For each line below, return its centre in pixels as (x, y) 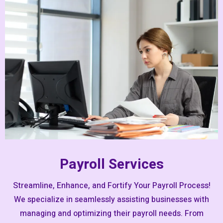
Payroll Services (111, 164)
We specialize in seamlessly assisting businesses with (111, 199)
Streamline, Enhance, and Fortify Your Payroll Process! (111, 185)
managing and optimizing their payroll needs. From (111, 213)
